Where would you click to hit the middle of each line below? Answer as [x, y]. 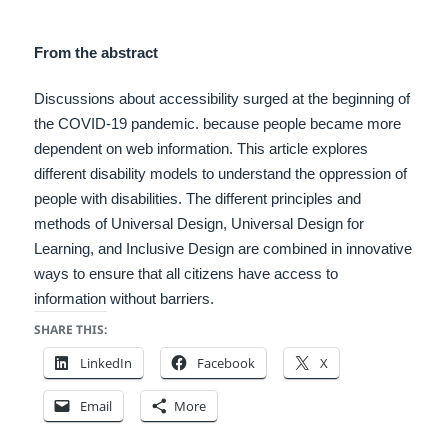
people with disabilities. [110, 199]
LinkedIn [106, 363]
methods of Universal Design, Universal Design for [199, 224]
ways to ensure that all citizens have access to [186, 274]
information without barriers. [124, 299]
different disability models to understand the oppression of [221, 174]
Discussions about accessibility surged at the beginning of [222, 99]
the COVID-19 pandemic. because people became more [218, 124]
